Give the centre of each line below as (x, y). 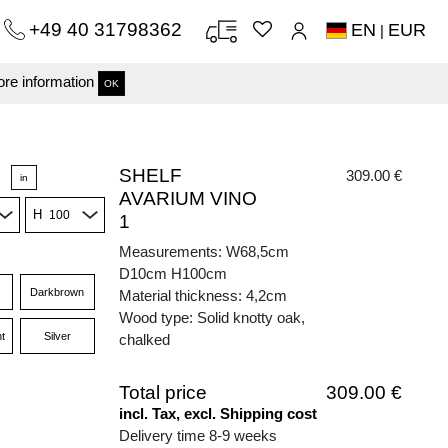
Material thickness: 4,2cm (203, 295)
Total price (163, 392)
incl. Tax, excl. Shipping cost (218, 413)
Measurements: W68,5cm (204, 251)
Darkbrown (57, 292)
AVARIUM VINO (188, 198)
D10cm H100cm (173, 273)
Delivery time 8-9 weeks (198, 435)
